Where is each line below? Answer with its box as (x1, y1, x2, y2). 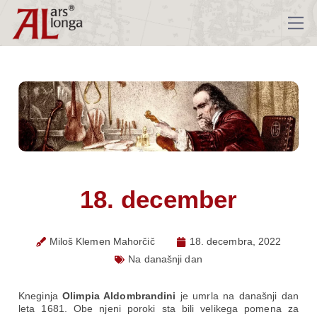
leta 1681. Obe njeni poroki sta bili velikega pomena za (18, 303, 299, 314)
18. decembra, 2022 (189, 236, 282, 247)
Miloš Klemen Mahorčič (49, 236, 155, 247)
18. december (79, 185, 238, 213)
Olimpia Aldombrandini (62, 290, 176, 301)
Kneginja (18, 290, 63, 301)
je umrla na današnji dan (175, 290, 299, 301)
